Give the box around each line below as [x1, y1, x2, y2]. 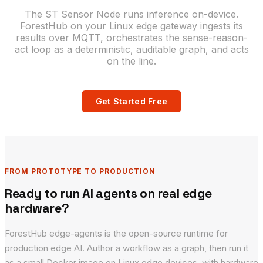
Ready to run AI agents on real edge [5, 186, 212, 202]
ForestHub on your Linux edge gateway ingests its [20, 20, 243, 32]
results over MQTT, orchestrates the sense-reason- [15, 32, 248, 44]
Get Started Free [95, 96, 168, 107]
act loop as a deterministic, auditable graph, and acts [14, 43, 249, 56]
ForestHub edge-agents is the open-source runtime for [5, 228, 228, 240]
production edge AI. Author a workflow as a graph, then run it [5, 242, 248, 254]
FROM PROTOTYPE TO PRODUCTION [5, 167, 156, 176]
